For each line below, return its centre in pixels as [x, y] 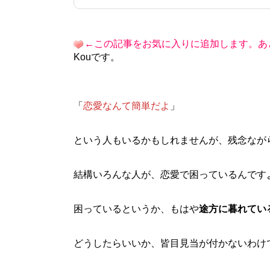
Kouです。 [97, 57]
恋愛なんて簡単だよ [127, 105]
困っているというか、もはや [136, 209]
